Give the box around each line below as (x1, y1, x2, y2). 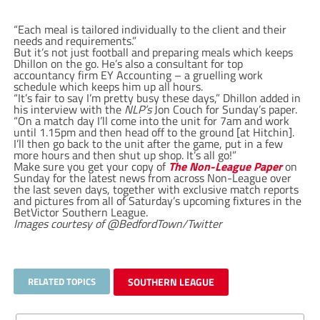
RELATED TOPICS (27, 274, 96, 289)
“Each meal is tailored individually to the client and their (13, 20, 286, 38)
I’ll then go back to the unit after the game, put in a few (13, 134, 283, 152)
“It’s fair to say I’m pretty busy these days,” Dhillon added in (13, 89, 301, 106)
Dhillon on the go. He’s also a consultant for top (13, 54, 243, 72)
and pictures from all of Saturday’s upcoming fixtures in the (13, 191, 301, 209)
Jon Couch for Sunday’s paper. (151, 100, 297, 118)
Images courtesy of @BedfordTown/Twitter (13, 214, 222, 232)
